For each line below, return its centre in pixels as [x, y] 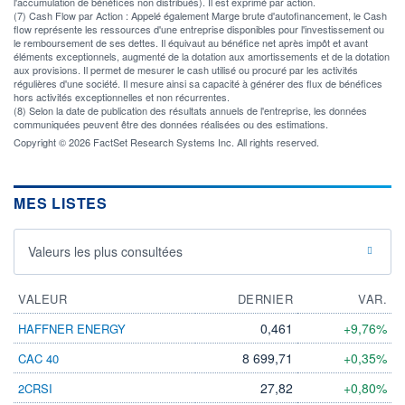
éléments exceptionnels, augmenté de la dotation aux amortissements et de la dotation [202, 56]
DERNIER [265, 298]
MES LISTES [61, 202]
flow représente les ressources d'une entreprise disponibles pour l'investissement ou [199, 28]
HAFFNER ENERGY [72, 328]
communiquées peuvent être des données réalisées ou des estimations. [171, 123]
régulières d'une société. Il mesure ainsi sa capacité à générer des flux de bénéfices [198, 83]
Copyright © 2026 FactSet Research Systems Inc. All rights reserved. [166, 141]
